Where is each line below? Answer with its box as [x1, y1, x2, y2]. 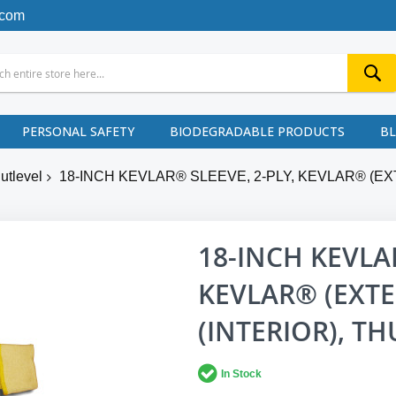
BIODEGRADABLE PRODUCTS [169, 123, 345, 140]
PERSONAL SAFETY [21, 123, 134, 140]
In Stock [221, 368, 262, 381]
